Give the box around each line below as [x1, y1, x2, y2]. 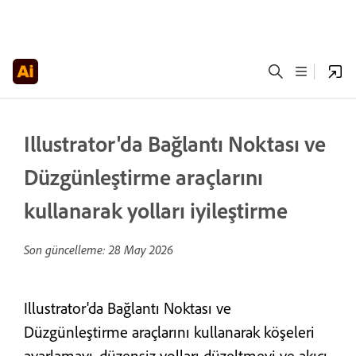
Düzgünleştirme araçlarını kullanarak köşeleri [24, 322, 315, 342]
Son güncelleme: [24, 242, 109, 257]
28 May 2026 [109, 242, 173, 257]
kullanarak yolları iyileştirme [24, 196, 288, 224]
